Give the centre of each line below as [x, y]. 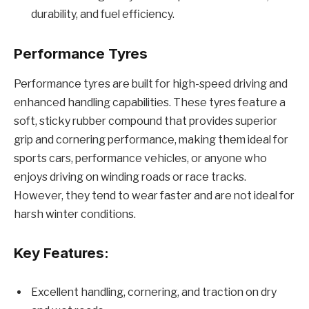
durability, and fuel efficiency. [103, 14]
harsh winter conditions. [75, 215]
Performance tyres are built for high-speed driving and [151, 84]
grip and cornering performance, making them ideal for [151, 140]
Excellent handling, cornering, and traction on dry [154, 292]
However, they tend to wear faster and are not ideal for [154, 196]
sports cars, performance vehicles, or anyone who [140, 159]
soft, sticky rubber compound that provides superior [146, 121]
